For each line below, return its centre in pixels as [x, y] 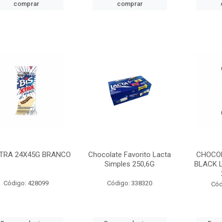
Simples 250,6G [130, 164]
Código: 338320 [130, 183]
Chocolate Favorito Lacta [130, 155]
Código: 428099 [26, 183]
